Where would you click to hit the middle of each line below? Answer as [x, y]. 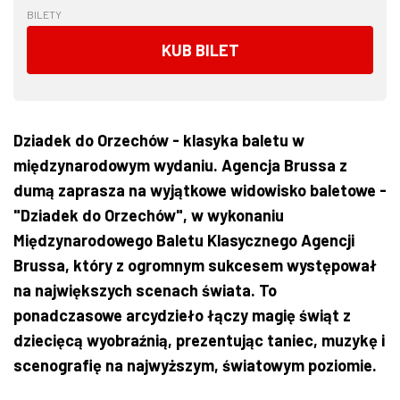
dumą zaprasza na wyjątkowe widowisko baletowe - [200, 190]
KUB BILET [200, 50]
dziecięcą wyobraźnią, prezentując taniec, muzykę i [199, 340]
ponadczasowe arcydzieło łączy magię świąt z [182, 315]
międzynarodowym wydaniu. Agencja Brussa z [180, 165]
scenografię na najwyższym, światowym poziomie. [195, 365]
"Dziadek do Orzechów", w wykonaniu [149, 215]
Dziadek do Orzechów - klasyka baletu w [159, 140]
